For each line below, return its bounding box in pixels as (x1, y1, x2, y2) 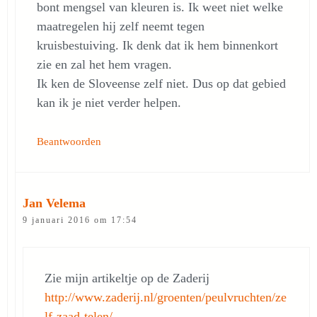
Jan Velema (23, 196, 86, 210)
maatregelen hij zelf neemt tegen (37, 19, 204, 33)
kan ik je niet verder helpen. (37, 96, 181, 110)
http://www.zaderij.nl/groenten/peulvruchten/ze (45, 290, 287, 304)
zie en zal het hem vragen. (37, 57, 172, 71)
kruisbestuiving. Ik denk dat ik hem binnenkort (37, 38, 278, 52)
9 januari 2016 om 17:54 (23, 215, 137, 225)
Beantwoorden (37, 135, 101, 147)
